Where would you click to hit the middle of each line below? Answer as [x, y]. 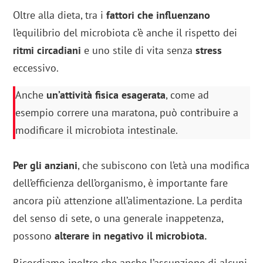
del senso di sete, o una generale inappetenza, [118, 218]
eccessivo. [36, 68]
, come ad [188, 95]
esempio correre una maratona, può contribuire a [127, 113]
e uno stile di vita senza [139, 50]
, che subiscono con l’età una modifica [164, 166]
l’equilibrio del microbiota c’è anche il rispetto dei [125, 33]
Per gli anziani [45, 166]
